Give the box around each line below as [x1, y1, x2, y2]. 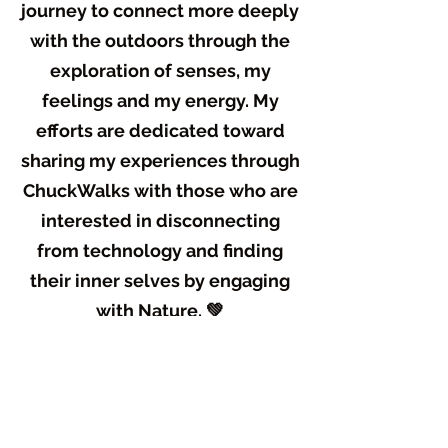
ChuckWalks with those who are [22, 180, 298, 201]
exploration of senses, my [49, 60, 271, 81]
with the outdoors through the [30, 30, 290, 51]
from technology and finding [37, 240, 283, 261]
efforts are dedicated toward [35, 120, 285, 141]
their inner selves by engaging [30, 270, 290, 291]
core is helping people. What [37, 390, 283, 411]
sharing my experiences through [20, 150, 300, 171]
